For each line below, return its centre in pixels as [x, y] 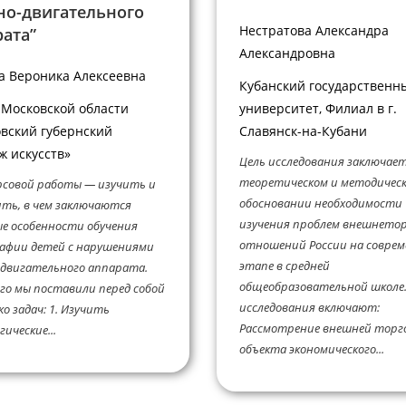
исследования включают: [309, 308]
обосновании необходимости [321, 203]
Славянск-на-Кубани [303, 130]
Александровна [287, 53]
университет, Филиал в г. [318, 108]
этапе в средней [285, 266]
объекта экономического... [312, 349]
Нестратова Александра [314, 31]
